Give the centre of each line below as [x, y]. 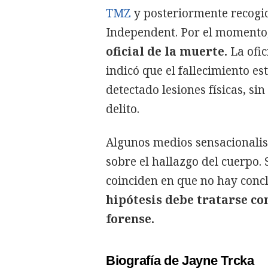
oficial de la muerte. [167, 51]
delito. [123, 109]
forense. [130, 219]
